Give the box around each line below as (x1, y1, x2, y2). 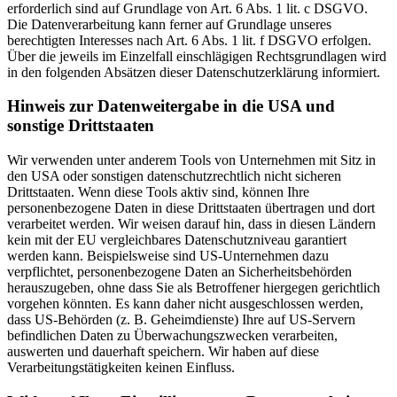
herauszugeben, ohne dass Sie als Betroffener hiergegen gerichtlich (7, 280, 380, 296)
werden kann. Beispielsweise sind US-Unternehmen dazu (7, 248, 329, 264)
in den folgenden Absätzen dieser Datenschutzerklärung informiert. (7, 64, 380, 80)
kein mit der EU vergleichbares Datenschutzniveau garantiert (7, 232, 346, 248)
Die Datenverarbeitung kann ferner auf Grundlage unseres (7, 16, 331, 32)
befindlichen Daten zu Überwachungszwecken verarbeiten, (7, 328, 338, 344)
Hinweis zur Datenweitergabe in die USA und (7, 97, 335, 116)
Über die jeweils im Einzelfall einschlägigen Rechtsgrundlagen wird (7, 48, 386, 64)
